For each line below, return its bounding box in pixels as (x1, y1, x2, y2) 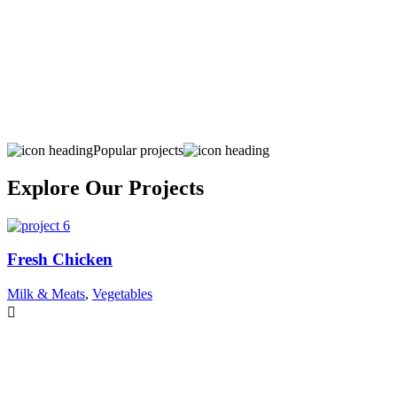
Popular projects (93, 142, 183, 158)
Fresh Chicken (7, 250, 113, 269)
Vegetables (92, 286, 152, 302)
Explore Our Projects (7, 175, 204, 199)
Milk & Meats (7, 286, 85, 302)
